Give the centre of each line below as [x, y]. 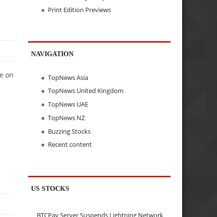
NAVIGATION [53, 54]
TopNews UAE [68, 104]
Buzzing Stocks [69, 131]
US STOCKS [50, 189]
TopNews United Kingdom [85, 91]
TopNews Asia [68, 77]
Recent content [70, 145]
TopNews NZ [66, 117]
